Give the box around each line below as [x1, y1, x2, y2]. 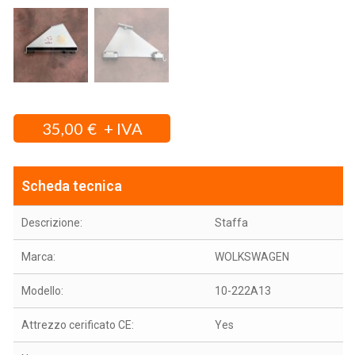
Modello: [21, 284, 63, 298]
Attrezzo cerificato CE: [21, 319, 134, 332]
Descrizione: [21, 216, 82, 230]
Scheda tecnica [21, 177, 122, 195]
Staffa [215, 216, 248, 230]
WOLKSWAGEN [215, 250, 289, 264]
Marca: [21, 250, 55, 264]
